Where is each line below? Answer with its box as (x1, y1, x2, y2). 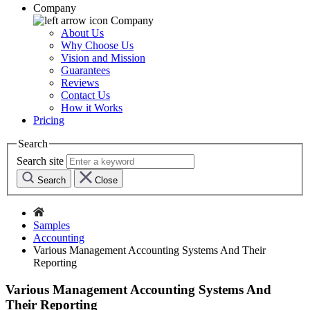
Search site (17, 154, 64, 167)
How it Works (61, 102, 122, 114)
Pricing (33, 114, 64, 127)
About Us (61, 27, 104, 39)
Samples (33, 219, 70, 231)
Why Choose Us (61, 39, 134, 52)
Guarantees (61, 64, 110, 77)
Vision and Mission (61, 52, 145, 64)
